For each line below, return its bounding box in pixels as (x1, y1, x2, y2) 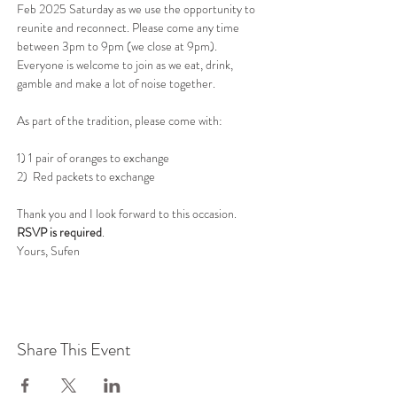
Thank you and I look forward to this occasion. (17, 205, 239, 223)
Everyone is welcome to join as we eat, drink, (17, 56, 236, 74)
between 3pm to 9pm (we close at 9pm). (17, 37, 220, 56)
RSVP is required (17, 223, 102, 242)
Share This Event (17, 337, 131, 363)
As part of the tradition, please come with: (17, 112, 222, 130)
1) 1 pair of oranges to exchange (17, 149, 169, 167)
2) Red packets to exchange (17, 167, 155, 186)
